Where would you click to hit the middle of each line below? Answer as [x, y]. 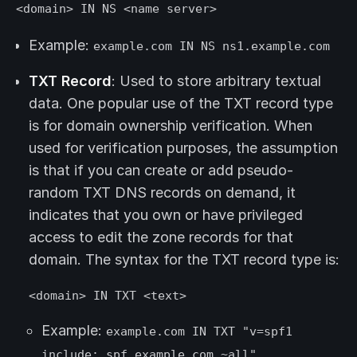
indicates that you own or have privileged [166, 215]
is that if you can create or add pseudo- [161, 171]
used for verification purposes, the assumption [183, 148]
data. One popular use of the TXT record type [181, 104]
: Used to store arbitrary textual [216, 81]
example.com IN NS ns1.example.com [212, 46]
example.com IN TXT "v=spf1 [199, 331]
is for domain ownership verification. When [171, 126]
